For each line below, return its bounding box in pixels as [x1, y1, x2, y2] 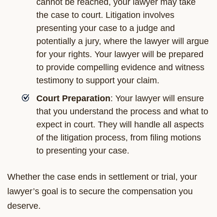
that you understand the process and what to [36, 106, 208, 116]
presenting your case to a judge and [36, 23, 175, 33]
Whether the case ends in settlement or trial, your [7, 171, 197, 182]
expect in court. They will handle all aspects [36, 119, 204, 129]
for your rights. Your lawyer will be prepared [36, 49, 203, 59]
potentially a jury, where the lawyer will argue [36, 36, 209, 46]
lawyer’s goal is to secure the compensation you [7, 186, 193, 196]
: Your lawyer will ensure [110, 93, 204, 103]
